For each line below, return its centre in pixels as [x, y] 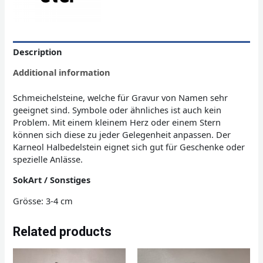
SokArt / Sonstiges [52, 180]
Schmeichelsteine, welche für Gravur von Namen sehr [121, 97]
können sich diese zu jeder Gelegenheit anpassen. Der [122, 134]
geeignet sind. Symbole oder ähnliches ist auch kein [117, 109]
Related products [63, 232]
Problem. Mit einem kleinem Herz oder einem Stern [117, 122]
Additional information [62, 72]
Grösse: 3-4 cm [43, 201]
